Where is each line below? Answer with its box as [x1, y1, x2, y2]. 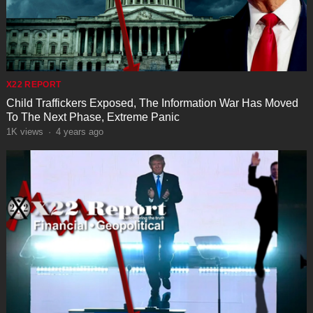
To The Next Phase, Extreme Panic [6, 110, 180, 123]
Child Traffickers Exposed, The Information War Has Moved [6, 96, 298, 109]
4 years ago [55, 126, 103, 137]
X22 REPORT [6, 79, 61, 89]
